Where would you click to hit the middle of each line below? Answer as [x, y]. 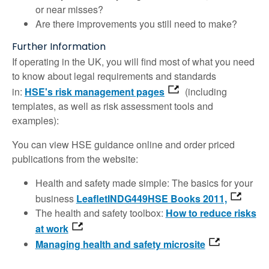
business [56, 199]
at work [52, 229]
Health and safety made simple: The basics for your [144, 183]
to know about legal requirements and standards [114, 76]
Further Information [59, 47]
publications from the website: [75, 159]
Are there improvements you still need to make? [136, 24]
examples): [35, 121]
